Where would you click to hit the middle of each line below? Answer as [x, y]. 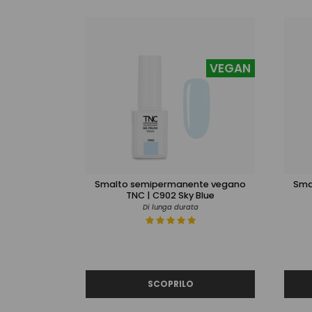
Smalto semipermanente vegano [170, 184]
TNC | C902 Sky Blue [170, 195]
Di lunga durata [170, 207]
